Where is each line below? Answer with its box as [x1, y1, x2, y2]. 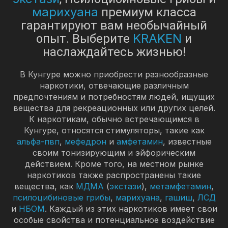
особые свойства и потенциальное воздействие [13, 214, 215, 225]
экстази [109, 181, 141, 191]
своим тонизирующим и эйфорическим [33, 147, 195, 158]
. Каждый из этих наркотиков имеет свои [44, 203, 217, 214]
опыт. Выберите [36, 31, 133, 46]
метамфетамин [150, 181, 211, 191]
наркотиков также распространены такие [27, 169, 201, 180]
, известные [162, 136, 212, 147]
